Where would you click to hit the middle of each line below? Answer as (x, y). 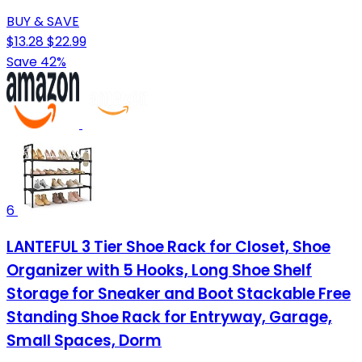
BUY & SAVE (43, 21)
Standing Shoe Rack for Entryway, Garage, (169, 318)
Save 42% (36, 61)
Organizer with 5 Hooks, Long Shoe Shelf (159, 271)
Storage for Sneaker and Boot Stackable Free (179, 294)
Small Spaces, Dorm (84, 341)
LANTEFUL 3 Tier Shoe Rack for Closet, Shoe (168, 247)
